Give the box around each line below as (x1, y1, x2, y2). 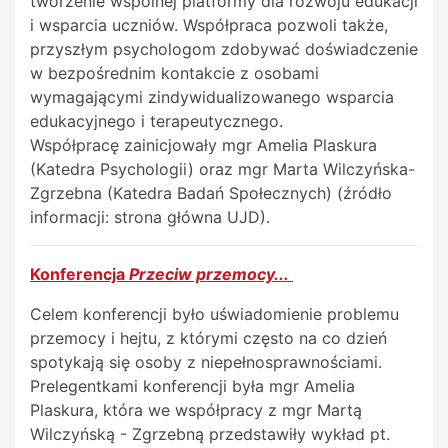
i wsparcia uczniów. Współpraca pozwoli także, (30, 15, 388, 36)
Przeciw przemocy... (129, 264, 293, 285)
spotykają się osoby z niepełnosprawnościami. (30, 352, 382, 373)
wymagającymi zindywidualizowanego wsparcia (30, 87, 394, 108)
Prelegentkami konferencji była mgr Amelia (30, 376, 355, 397)
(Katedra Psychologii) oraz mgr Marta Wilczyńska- (30, 159, 415, 180)
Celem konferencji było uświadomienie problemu (30, 304, 399, 325)
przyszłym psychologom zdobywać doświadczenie (30, 39, 418, 60)
